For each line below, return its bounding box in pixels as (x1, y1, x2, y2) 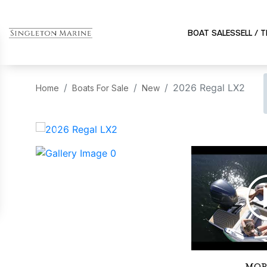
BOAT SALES (187, 27, 235, 37)
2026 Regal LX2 (173, 82, 245, 94)
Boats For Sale (72, 83, 129, 93)
